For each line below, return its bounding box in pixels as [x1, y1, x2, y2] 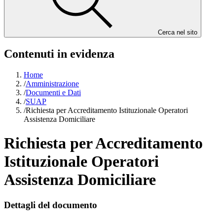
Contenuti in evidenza [4, 47, 114, 60]
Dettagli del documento [4, 199, 97, 210]
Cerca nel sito [158, 29, 197, 36]
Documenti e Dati [26, 88, 81, 97]
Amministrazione [26, 79, 79, 88]
